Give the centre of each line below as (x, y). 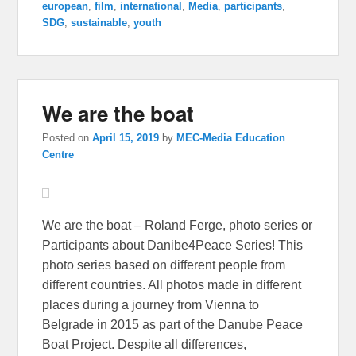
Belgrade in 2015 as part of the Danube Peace (173, 324)
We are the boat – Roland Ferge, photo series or (178, 225)
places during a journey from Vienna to (151, 304)
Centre (58, 154)
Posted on (68, 137)
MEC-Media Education (231, 137)
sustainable (99, 22)
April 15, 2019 (126, 137)
